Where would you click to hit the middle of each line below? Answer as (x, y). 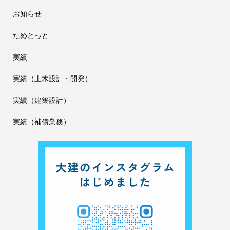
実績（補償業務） (41, 122)
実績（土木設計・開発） (52, 79)
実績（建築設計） (41, 100)
